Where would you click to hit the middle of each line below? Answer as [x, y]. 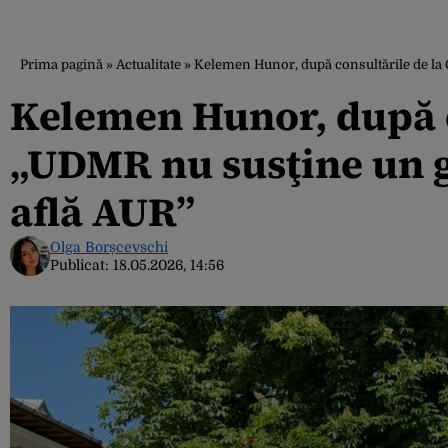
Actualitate [148, 64]
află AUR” [102, 212]
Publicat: [81, 265]
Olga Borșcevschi [109, 247]
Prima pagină [61, 64]
